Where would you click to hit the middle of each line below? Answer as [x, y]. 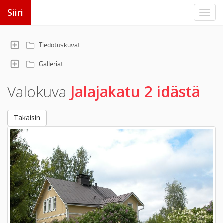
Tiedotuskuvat [59, 45]
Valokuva [39, 91]
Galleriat [51, 63]
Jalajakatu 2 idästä [135, 91]
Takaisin [27, 118]
